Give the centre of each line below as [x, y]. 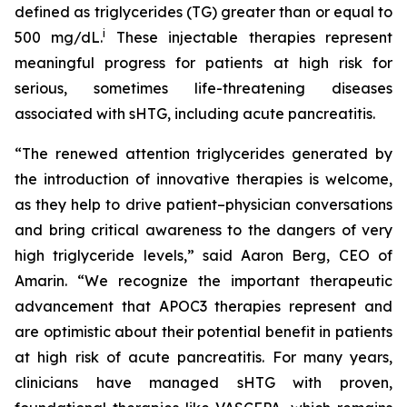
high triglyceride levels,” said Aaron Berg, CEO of [203, 255]
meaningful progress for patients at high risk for [203, 63]
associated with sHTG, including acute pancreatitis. [195, 114]
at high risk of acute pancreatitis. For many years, [203, 357]
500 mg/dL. [59, 37]
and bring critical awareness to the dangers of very [203, 230]
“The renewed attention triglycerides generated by [203, 154]
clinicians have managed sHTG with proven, [203, 382]
